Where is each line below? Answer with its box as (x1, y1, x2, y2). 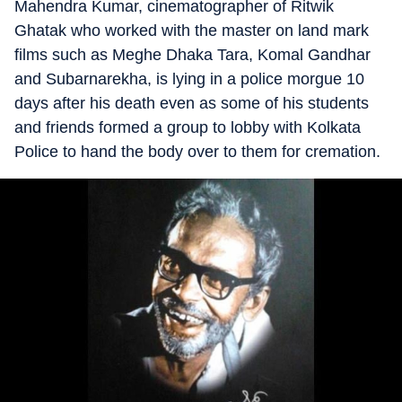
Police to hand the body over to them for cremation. (14, 143, 380, 161)
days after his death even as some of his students (14, 94, 369, 112)
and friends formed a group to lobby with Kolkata (14, 118, 361, 136)
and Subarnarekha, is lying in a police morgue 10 (14, 70, 364, 88)
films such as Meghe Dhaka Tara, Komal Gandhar (14, 46, 371, 64)
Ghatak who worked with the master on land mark (14, 22, 369, 39)
